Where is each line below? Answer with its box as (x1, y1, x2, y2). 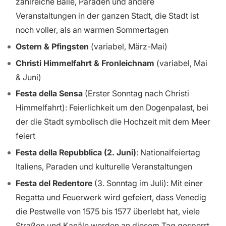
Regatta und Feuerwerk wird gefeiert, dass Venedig (16, 192, 206, 202)
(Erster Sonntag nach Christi (85, 88, 189, 99)
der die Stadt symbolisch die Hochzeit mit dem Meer (16, 117, 210, 127)
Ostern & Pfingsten (16, 41, 89, 51)
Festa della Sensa (16, 88, 85, 99)
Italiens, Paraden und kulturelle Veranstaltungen (16, 161, 192, 172)
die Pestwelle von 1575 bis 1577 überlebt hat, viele (16, 206, 200, 216)
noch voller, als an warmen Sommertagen (16, 24, 168, 35)
